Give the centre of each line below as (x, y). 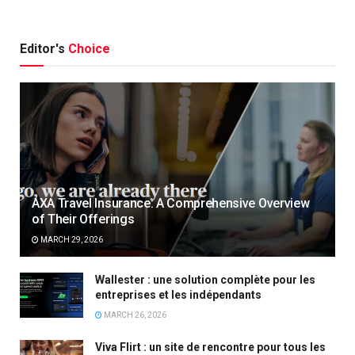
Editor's (44, 49)
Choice (89, 49)
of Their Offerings (83, 219)
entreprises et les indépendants (178, 295)
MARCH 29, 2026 (71, 240)
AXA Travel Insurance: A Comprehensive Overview (171, 204)
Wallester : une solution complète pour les (205, 280)
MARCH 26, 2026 (134, 315)
